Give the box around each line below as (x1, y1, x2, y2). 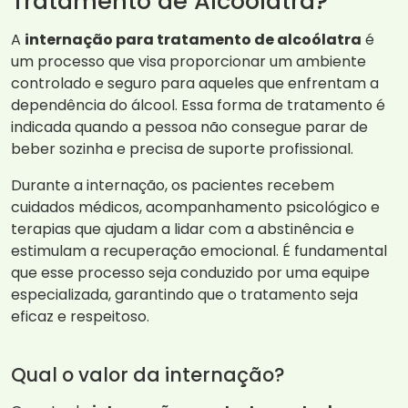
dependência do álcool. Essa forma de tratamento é (11, 95, 385, 117)
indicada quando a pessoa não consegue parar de (11, 117, 368, 138)
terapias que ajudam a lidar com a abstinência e (11, 219, 354, 240)
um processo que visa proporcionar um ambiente (11, 51, 366, 73)
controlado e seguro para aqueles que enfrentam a (11, 73, 379, 95)
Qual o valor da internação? (11, 362, 284, 389)
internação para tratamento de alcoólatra (25, 29, 362, 51)
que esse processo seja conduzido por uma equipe (11, 262, 370, 284)
